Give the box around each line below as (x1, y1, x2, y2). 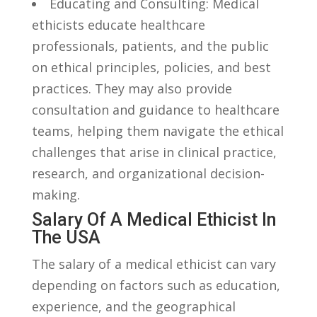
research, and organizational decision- (31, 164, 265, 182)
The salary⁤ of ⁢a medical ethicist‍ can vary (31, 255, 276, 272)
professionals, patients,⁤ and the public (31, 37, 269, 54)
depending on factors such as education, (31, 276, 280, 294)
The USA (31, 226, 100, 248)
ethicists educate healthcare (31, 16, 205, 33)
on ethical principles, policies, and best (31, 58, 271, 76)
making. (31, 185, 80, 203)
